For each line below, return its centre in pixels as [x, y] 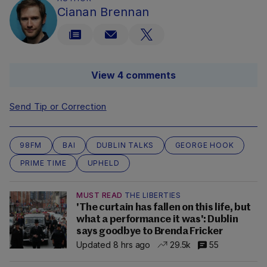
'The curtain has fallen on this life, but [164, 208]
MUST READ [100, 195]
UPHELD [103, 163]
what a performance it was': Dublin [157, 220]
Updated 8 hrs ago [114, 244]
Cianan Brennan [103, 12]
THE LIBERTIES [152, 195]
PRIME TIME [43, 163]
